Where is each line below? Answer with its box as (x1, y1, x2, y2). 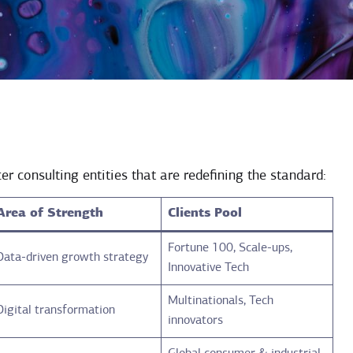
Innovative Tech (168, 261, 250, 274)
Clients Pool (168, 206, 243, 220)
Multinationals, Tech (168, 294, 274, 307)
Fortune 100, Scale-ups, (168, 241, 293, 255)
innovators (168, 314, 224, 327)
